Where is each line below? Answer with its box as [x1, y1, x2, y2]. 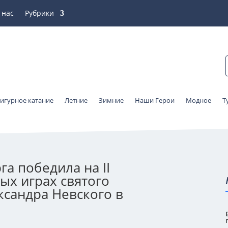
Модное [186, 96, 212, 105]
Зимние [99, 96, 124, 105]
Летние [65, 96, 88, 105]
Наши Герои [135, 96, 175, 105]
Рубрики [25, 8, 54, 18]
